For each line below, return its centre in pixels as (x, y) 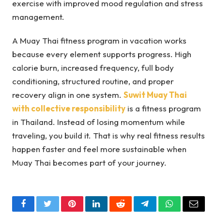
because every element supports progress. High (102, 54)
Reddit (132, 211)
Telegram (161, 211)
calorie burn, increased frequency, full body (93, 67)
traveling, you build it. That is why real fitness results (108, 135)
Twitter (59, 211)
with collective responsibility (69, 108)
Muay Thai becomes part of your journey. (89, 162)
